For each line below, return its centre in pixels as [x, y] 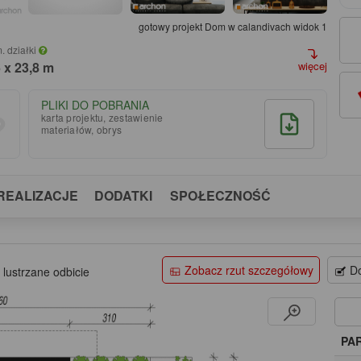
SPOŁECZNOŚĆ [220, 195]
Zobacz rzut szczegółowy [249, 270]
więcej [312, 66]
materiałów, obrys [81, 129]
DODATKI [123, 195]
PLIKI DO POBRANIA [95, 104]
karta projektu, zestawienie [102, 117]
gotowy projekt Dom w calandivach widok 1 [232, 26]
